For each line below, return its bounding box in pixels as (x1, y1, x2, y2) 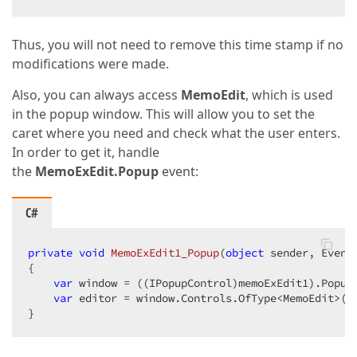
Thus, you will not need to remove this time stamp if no (12, 36, 343, 53)
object (226, 245, 264, 260)
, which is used (245, 86, 333, 104)
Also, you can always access (12, 86, 181, 104)
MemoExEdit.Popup (35, 163, 159, 180)
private (28, 245, 73, 260)
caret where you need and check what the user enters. (12, 124, 340, 142)
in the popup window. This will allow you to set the (12, 105, 315, 123)
